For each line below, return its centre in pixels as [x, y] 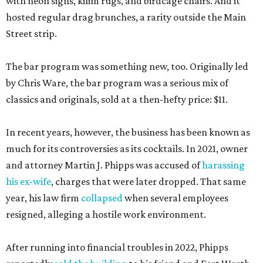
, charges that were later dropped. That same [149, 182]
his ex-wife [28, 182]
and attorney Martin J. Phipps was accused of [104, 165]
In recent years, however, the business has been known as [128, 132]
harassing [223, 165]
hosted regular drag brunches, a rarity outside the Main [126, 17]
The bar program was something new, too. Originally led [127, 67]
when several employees [176, 198]
